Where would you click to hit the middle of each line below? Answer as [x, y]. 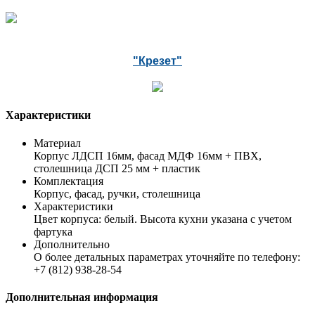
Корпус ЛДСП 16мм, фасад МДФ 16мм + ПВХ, [148, 155]
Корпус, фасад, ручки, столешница [117, 193]
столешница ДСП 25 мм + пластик [117, 168]
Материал [57, 143]
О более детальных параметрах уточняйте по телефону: [167, 257]
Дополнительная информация [82, 297]
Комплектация [69, 181]
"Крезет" [157, 61]
